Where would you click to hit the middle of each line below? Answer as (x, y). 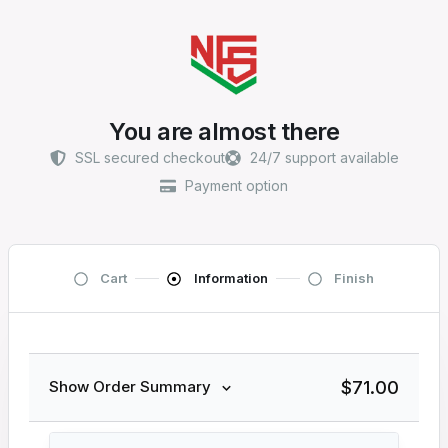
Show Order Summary (130, 387)
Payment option (236, 185)
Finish (354, 278)
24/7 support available (324, 157)
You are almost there (224, 131)
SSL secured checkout (149, 157)
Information (230, 278)
